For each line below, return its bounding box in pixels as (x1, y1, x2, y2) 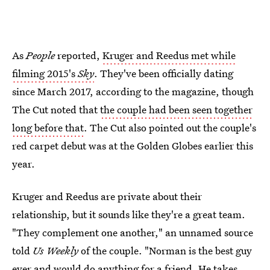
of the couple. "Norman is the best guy (78, 243, 252, 257)
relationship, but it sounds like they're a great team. (12, 207, 245, 221)
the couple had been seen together (100, 102, 253, 116)
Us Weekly (33, 243, 78, 257)
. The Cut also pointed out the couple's (84, 121, 256, 134)
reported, (55, 48, 102, 62)
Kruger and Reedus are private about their (12, 189, 202, 203)
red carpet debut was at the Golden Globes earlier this (12, 139, 253, 152)
